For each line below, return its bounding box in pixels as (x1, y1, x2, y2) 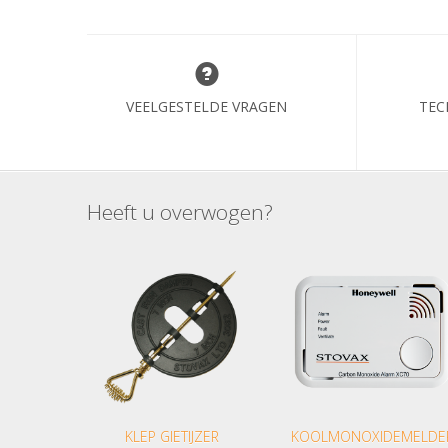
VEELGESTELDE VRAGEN (126, 97, 287, 116)
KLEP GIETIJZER (125, 427, 219, 446)
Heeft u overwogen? (87, 198, 273, 226)
